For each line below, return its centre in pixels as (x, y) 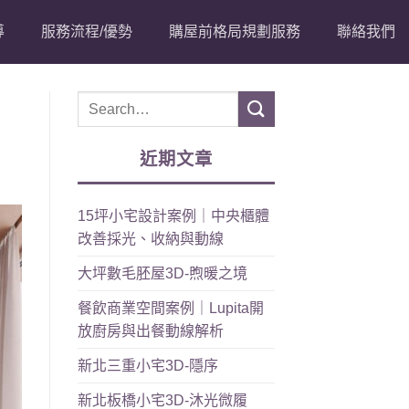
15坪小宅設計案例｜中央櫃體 (173, 215)
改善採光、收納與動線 (150, 238)
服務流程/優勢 (87, 31)
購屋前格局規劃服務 (235, 31)
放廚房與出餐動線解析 (150, 330)
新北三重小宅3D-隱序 (147, 365)
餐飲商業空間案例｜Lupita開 (170, 308)
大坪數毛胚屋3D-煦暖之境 (162, 273)
